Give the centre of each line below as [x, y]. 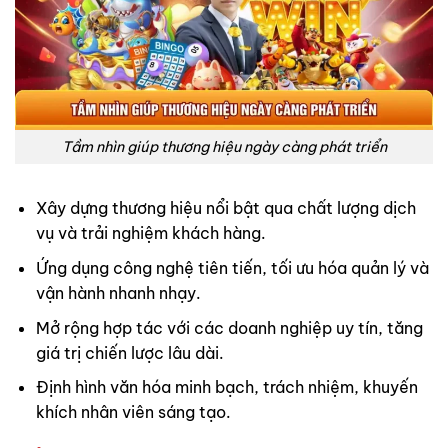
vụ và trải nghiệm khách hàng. [150, 233]
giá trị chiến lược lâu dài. [129, 352]
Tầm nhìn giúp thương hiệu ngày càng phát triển [224, 146]
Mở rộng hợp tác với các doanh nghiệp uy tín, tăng [229, 327]
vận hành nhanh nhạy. [118, 292]
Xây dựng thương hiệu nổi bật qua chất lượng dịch [225, 208]
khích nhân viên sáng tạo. [133, 412]
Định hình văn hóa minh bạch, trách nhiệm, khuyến [226, 387]
